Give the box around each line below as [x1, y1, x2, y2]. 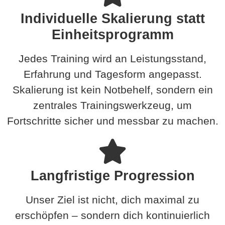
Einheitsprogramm [51, 26, 174, 42]
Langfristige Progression [30, 167, 195, 183]
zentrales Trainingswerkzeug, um [33, 99, 192, 111]
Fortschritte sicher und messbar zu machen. [7, 115, 218, 127]
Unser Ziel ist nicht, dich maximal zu [26, 193, 199, 205]
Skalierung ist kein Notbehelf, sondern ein [12, 83, 213, 95]
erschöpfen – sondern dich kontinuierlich [15, 209, 210, 221]
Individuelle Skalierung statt [20, 10, 205, 26]
